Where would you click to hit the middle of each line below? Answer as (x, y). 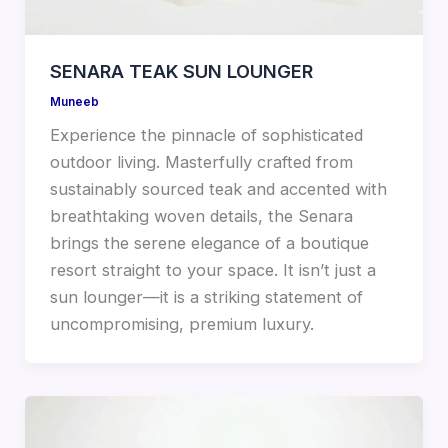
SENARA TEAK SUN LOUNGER (181, 70)
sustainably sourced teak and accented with (218, 189)
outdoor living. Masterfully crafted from (201, 162)
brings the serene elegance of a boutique (209, 243)
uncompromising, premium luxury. (181, 324)
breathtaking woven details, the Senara (201, 216)
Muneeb (74, 101)
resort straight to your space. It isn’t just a (212, 270)
